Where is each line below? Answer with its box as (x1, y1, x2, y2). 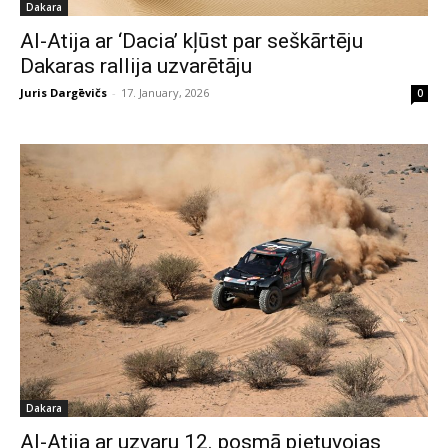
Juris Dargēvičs (20, 85, 107, 100)
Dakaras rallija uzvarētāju (20, 54, 252, 78)
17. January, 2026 (121, 85, 209, 100)
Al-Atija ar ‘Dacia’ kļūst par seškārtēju (20, 29, 363, 53)
